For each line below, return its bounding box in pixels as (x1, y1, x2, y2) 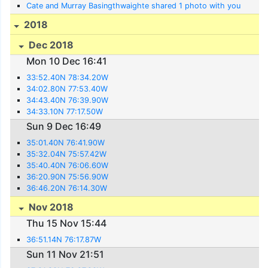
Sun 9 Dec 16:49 (26, 120, 102, 132)
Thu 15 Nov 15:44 (26, 217, 107, 229)
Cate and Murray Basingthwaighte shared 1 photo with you (26, 1, 241, 11)
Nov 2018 (26, 200, 74, 213)
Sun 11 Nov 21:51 (26, 248, 105, 260)
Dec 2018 (26, 38, 74, 51)
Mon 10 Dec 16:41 (26, 55, 108, 68)
